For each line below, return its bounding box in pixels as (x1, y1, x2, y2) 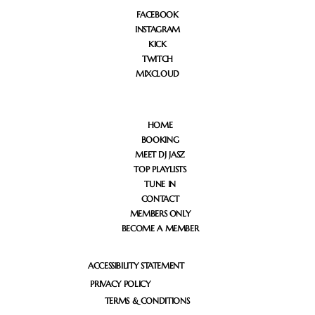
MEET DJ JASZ (135, 149, 185, 160)
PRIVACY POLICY (90, 278, 150, 289)
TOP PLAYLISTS (134, 164, 186, 175)
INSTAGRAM (135, 23, 180, 34)
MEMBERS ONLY (129, 208, 191, 219)
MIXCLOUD (135, 67, 180, 79)
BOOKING (141, 134, 179, 146)
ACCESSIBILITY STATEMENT (87, 260, 184, 271)
